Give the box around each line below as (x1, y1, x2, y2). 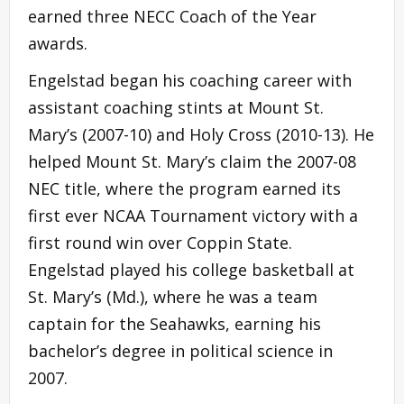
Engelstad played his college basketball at (28, 258, 354, 280)
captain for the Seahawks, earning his (28, 312, 321, 335)
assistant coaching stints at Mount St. (28, 96, 324, 118)
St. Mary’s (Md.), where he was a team (28, 285, 317, 308)
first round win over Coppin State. (28, 231, 297, 253)
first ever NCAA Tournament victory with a (28, 204, 358, 226)
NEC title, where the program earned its (28, 177, 341, 199)
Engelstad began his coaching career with (28, 69, 352, 91)
